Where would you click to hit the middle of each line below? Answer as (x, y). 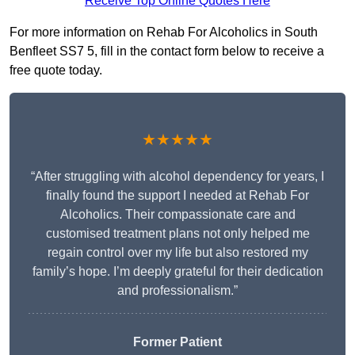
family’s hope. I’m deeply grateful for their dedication (177, 272)
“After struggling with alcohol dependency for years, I (177, 177)
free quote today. (56, 71)
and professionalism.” (177, 291)
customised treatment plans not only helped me (177, 234)
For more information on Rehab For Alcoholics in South (164, 32)
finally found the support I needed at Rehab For (177, 196)
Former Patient (177, 342)
